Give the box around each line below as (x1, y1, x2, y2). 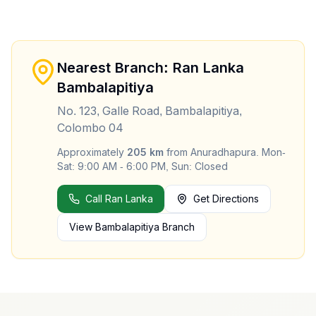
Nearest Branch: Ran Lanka (57, 60, 244, 75)
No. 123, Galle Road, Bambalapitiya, (57, 105, 242, 117)
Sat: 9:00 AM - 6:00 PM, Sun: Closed (57, 161, 228, 172)
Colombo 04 (57, 122, 123, 134)
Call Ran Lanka (85, 193, 153, 205)
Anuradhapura (190, 147, 256, 158)
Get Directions (193, 193, 259, 205)
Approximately (57, 147, 127, 158)
